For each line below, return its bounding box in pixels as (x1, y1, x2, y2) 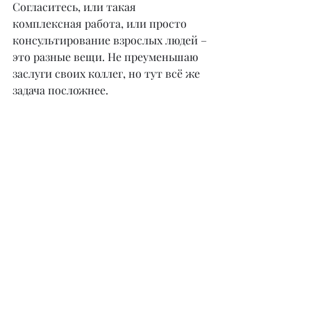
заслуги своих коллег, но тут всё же (12, 65, 203, 81)
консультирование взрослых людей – (12, 32, 210, 47)
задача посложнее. (12, 82, 108, 97)
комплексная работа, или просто (12, 15, 190, 31)
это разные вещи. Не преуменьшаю (12, 49, 201, 64)
